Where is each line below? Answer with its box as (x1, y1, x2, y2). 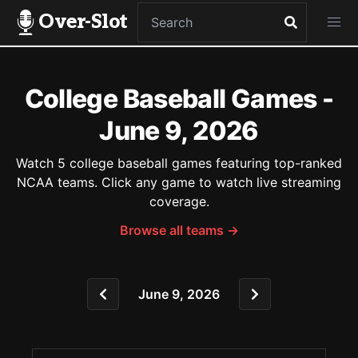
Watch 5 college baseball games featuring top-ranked (16, 155, 342, 171)
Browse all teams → (119, 222, 239, 238)
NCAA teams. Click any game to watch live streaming (17, 174, 341, 190)
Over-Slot (38, 10, 128, 34)
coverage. (149, 193, 209, 209)
